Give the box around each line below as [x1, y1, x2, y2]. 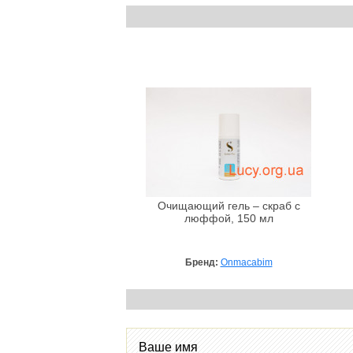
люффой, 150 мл [184, 212, 273, 225]
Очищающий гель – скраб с [157, 199, 300, 212]
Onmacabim [220, 256, 273, 268]
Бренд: [184, 256, 221, 268]
